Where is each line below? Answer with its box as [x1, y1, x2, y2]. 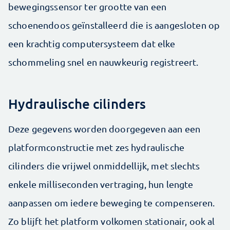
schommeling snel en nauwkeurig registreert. [8, 56, 199, 68]
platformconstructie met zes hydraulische [8, 142, 184, 153]
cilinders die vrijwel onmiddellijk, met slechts [8, 160, 200, 171]
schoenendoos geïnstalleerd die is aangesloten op [8, 20, 220, 31]
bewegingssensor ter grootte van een [8, 1, 167, 12]
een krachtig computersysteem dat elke [8, 38, 176, 49]
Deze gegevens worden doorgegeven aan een [8, 123, 200, 135]
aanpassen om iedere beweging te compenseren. [8, 197, 215, 208]
